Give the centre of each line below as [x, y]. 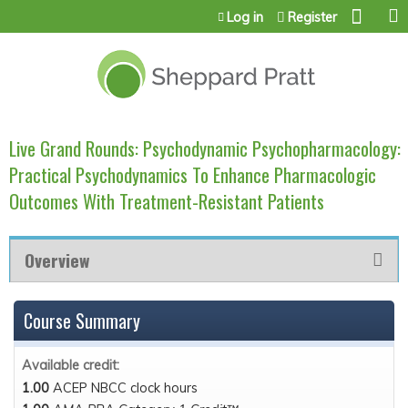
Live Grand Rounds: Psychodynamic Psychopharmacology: [205, 148]
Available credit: [72, 365]
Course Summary [82, 320]
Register [312, 17]
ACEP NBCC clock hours [125, 388]
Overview [57, 260]
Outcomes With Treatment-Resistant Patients [167, 200]
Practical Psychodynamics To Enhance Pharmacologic [193, 174]
